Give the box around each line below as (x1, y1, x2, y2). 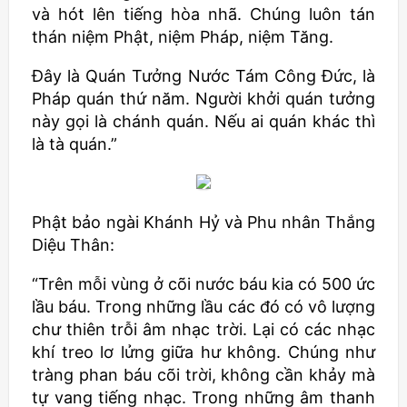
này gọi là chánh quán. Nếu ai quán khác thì (32, 112, 375, 131)
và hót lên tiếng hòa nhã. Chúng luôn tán (32, 5, 375, 24)
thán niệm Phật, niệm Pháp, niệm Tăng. (32, 27, 333, 46)
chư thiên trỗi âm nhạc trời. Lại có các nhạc (32, 320, 375, 339)
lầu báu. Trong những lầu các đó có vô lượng (32, 297, 375, 316)
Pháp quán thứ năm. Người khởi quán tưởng (32, 89, 375, 108)
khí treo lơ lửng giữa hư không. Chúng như (32, 342, 375, 362)
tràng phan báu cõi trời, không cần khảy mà (32, 365, 375, 384)
